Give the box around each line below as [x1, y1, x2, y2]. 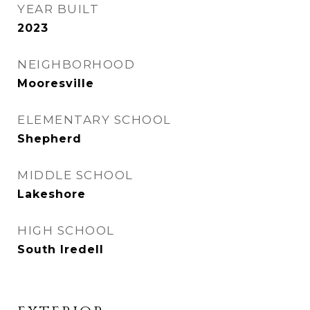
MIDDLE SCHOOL [17, 168, 134, 182]
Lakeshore [17, 188, 86, 201]
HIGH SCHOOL [17, 224, 115, 237]
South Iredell [17, 243, 104, 256]
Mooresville [17, 77, 94, 90]
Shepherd [17, 132, 82, 145]
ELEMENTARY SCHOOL [17, 113, 172, 127]
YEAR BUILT [17, 2, 99, 16]
